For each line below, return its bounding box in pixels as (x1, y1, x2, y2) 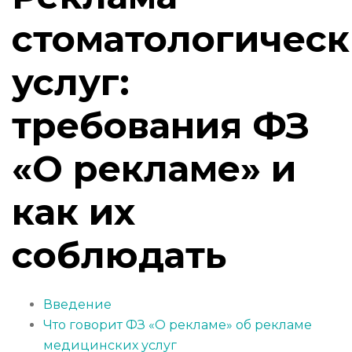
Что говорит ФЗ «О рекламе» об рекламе (43, 317, 312, 333)
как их (12, 189, 135, 235)
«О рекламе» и (12, 146, 296, 192)
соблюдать (12, 233, 226, 278)
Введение (43, 297, 112, 313)
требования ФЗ (12, 103, 310, 148)
